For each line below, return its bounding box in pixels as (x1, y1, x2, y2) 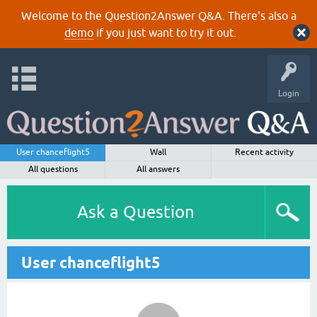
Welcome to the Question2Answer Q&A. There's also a (21, 9, 296, 22)
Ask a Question (77, 202, 195, 221)
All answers (137, 164, 180, 174)
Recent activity (234, 147, 294, 157)
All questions (28, 164, 78, 174)
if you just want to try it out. (93, 26, 236, 39)
